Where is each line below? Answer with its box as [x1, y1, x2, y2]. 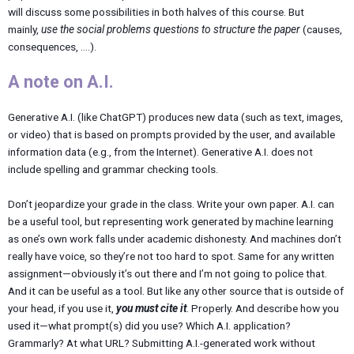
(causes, [300, 22, 342, 36]
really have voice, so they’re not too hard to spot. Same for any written [8, 250, 334, 263]
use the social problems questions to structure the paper [41, 22, 300, 36]
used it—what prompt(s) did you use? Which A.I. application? [8, 319, 291, 333]
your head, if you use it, [8, 302, 116, 315]
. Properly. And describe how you [186, 302, 339, 315]
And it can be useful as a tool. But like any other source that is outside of [8, 284, 344, 298]
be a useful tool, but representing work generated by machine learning [8, 215, 333, 228]
